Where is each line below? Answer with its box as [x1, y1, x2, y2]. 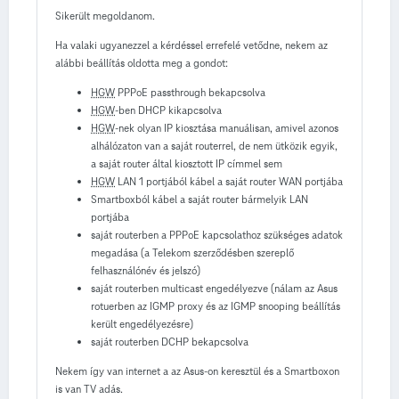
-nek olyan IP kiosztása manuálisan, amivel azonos [115, 120, 338, 134]
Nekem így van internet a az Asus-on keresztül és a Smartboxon [55, 363, 339, 378]
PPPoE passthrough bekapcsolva [115, 85, 265, 99]
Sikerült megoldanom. [55, 8, 155, 22]
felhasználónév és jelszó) [91, 263, 200, 277]
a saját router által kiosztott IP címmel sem [91, 156, 282, 170]
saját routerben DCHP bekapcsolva [91, 334, 248, 348]
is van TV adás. [55, 381, 123, 395]
